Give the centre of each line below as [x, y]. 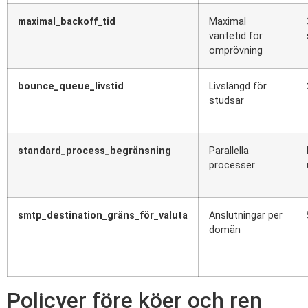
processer [232, 166]
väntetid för [236, 36]
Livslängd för [238, 87]
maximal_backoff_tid [67, 22]
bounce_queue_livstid [71, 87]
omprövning [236, 51]
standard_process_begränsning [95, 151]
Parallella [229, 151]
